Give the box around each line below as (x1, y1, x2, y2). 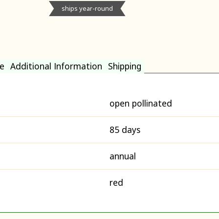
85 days (109, 123, 140, 135)
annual (109, 150, 136, 162)
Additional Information (10, 60, 102, 72)
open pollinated (109, 97, 172, 109)
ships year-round (61, 4, 113, 13)
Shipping (108, 60, 141, 72)
